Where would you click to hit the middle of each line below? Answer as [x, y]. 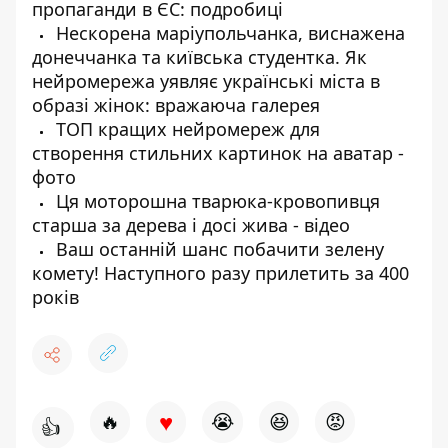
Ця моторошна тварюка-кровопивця [215, 201]
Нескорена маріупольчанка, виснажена [228, 33]
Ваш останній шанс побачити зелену [217, 249]
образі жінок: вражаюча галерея [176, 105]
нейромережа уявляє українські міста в [206, 81]
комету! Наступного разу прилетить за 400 [220, 273]
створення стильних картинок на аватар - [218, 153]
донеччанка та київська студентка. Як [199, 57]
